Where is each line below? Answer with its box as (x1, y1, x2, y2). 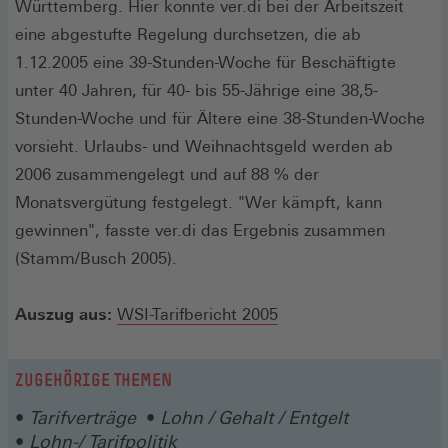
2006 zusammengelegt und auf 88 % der (15, 164, 319, 184)
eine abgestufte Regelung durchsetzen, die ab (15, 24, 361, 44)
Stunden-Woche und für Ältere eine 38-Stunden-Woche (15, 108, 425, 128)
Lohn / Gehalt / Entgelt (160, 406, 348, 428)
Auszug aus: (15, 304, 112, 324)
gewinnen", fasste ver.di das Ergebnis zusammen (15, 220, 385, 240)
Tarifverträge (29, 406, 136, 428)
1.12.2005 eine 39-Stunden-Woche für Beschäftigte (15, 52, 396, 72)
